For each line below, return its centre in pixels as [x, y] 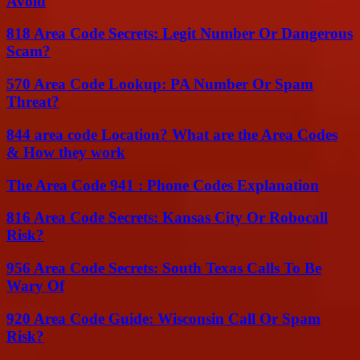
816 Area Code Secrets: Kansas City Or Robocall [167, 218]
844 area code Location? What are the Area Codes [172, 134]
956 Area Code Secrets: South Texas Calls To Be [164, 268]
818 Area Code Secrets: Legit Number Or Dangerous [180, 34]
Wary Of [35, 285]
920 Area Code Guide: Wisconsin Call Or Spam [164, 318]
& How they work [66, 152]
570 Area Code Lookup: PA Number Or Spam [160, 84]
